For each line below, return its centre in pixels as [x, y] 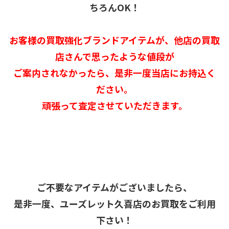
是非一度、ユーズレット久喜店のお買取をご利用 [114, 203]
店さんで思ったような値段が [114, 56]
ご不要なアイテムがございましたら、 [114, 187]
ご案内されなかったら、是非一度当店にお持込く [114, 73]
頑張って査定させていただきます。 [114, 105]
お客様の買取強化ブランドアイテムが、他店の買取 [114, 40]
